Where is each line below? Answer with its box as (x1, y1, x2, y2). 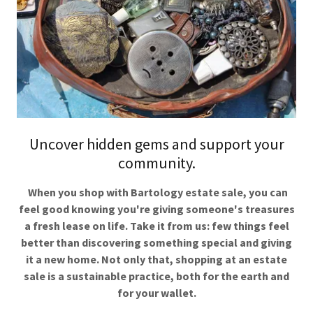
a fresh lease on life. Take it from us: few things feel (24, 218, 289, 233)
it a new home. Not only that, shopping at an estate (26, 252, 287, 266)
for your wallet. (117, 285, 196, 300)
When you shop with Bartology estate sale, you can (27, 184, 288, 199)
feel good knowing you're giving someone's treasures (18, 201, 295, 216)
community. (117, 152, 196, 173)
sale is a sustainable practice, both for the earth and (24, 268, 289, 283)
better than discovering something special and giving (21, 235, 292, 249)
